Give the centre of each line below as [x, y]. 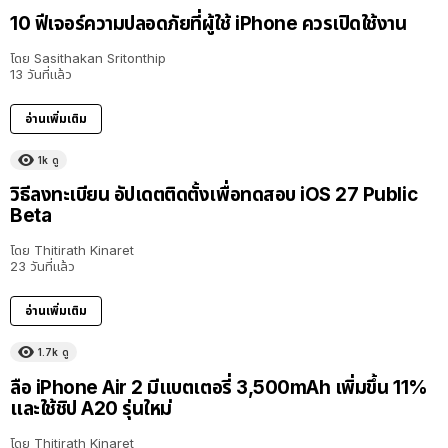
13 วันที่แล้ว [41, 74]
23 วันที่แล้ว [42, 266]
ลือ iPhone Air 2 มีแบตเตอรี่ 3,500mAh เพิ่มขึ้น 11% [219, 387]
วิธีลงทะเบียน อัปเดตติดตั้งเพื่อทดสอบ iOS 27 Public [214, 195]
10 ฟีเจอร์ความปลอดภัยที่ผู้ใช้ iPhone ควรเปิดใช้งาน [208, 24]
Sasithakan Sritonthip [100, 58]
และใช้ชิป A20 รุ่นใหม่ [91, 408]
